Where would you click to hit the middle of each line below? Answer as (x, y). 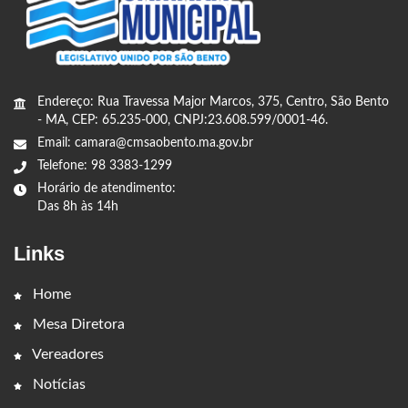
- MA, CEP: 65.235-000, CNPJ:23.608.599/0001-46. (183, 121)
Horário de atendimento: (107, 189)
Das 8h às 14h (78, 207)
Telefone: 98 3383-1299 (105, 166)
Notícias (57, 385)
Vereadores (66, 355)
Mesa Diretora (77, 325)
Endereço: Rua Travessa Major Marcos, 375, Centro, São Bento (213, 102)
